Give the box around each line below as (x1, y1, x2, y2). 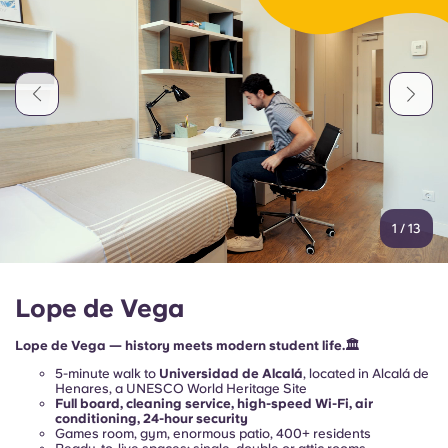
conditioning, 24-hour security (55, 410, 248, 426)
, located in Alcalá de (303, 365, 429, 381)
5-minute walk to (55, 365, 159, 381)
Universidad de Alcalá (159, 365, 303, 381)
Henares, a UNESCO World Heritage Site (55, 380, 307, 396)
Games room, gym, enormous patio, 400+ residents (55, 425, 371, 441)
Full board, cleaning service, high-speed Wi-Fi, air (55, 395, 373, 411)
